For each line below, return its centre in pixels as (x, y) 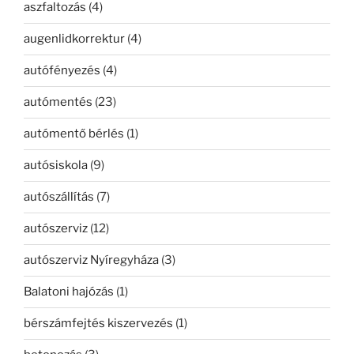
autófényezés (62, 71)
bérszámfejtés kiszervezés (98, 324)
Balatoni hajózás (69, 292)
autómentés (58, 102)
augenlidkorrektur (74, 39)
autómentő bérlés (74, 134)
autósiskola (56, 166)
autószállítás (59, 197)
